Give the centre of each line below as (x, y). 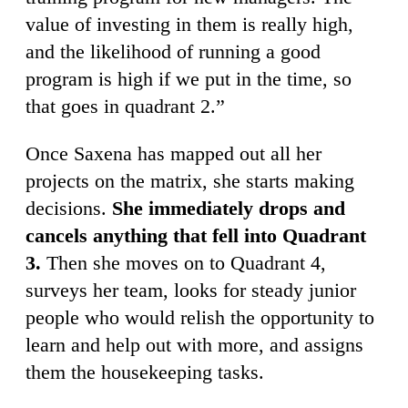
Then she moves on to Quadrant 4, (184, 263)
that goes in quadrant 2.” (125, 107)
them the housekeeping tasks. (145, 372)
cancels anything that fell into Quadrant (196, 236)
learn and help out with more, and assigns (194, 345)
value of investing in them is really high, (189, 25)
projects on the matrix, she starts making (190, 181)
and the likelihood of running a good (173, 52)
